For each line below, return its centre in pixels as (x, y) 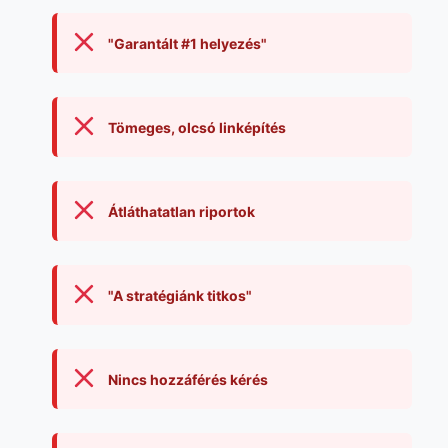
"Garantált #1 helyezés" (187, 43)
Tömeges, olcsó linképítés (196, 127)
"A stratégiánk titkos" (179, 295)
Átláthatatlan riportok (181, 211)
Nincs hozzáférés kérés (187, 379)
